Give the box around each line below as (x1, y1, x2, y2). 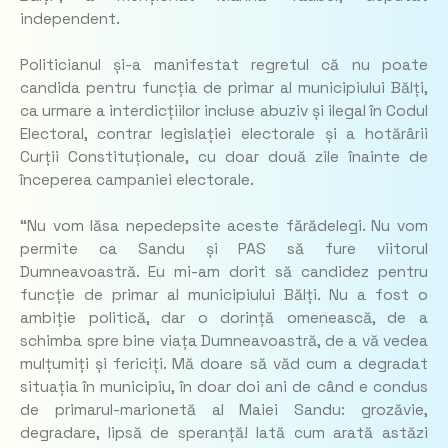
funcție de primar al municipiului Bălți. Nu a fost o (20, 285, 428, 306)
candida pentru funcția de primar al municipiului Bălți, (20, 78, 428, 99)
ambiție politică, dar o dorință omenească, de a (20, 308, 428, 329)
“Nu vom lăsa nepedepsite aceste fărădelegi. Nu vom (20, 216, 428, 237)
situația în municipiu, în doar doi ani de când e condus (20, 377, 428, 398)
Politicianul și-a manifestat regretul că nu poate (20, 55, 428, 76)
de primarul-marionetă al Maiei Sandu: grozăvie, (20, 400, 428, 421)
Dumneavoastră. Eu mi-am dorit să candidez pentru (20, 262, 428, 283)
